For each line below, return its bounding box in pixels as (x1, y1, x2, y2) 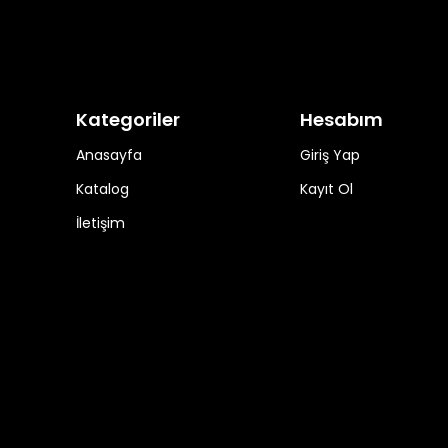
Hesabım (299, 107, 383, 133)
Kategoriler (76, 107, 180, 133)
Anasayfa (76, 145, 142, 166)
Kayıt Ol (299, 179, 353, 200)
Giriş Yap (299, 145, 360, 166)
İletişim (76, 213, 125, 234)
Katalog (76, 179, 129, 200)
